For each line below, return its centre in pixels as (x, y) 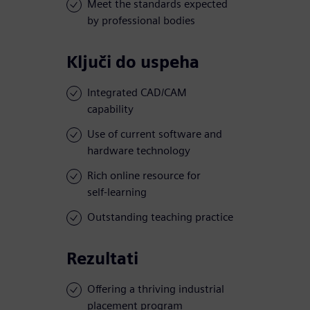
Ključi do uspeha (133, 62)
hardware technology (139, 151)
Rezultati (102, 259)
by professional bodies (141, 21)
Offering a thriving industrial (156, 289)
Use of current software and (155, 134)
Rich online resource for (144, 176)
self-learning (117, 192)
